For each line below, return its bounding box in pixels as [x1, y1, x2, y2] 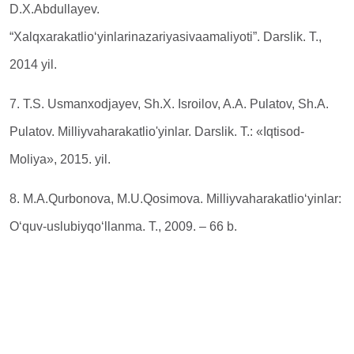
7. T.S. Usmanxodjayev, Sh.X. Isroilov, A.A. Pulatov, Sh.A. [9, 97, 329, 111]
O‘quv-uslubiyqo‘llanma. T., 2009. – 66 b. [9, 220, 240, 233]
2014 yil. [9, 58, 60, 71]
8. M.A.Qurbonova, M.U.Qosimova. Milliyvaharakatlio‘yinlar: [9, 192, 341, 205]
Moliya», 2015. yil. [9, 153, 114, 166]
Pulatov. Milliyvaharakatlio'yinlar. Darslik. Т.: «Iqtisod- [9, 125, 304, 138]
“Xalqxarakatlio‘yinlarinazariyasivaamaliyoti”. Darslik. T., [9, 30, 322, 43]
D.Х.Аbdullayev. [9, 2, 100, 16]
